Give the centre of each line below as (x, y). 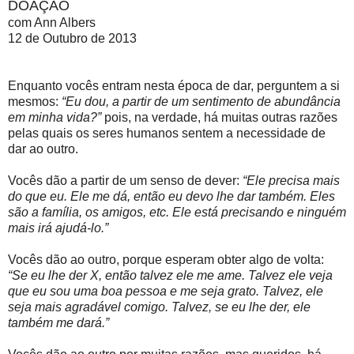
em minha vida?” (55, 118)
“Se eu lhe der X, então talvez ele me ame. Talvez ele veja (170, 276)
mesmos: (35, 102)
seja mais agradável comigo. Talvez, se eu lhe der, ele (159, 307)
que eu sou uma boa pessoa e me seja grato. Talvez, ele (166, 292)
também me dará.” (58, 323)
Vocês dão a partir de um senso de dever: (125, 181)
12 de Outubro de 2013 (72, 39)
